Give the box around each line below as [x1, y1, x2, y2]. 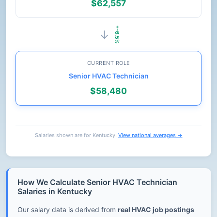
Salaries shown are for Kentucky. [34, 132, 118, 139]
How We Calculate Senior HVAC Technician [17, 177, 177, 187]
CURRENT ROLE [87, 60, 130, 66]
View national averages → [118, 132, 183, 139]
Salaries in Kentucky [17, 186, 92, 196]
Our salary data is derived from [17, 205, 118, 214]
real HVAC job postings [118, 205, 194, 214]
